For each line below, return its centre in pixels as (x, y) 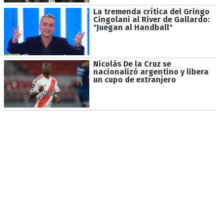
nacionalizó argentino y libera (151, 72)
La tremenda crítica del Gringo (151, 11)
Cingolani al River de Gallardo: (151, 19)
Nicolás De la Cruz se (132, 64)
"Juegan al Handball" (133, 27)
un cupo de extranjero (134, 80)
